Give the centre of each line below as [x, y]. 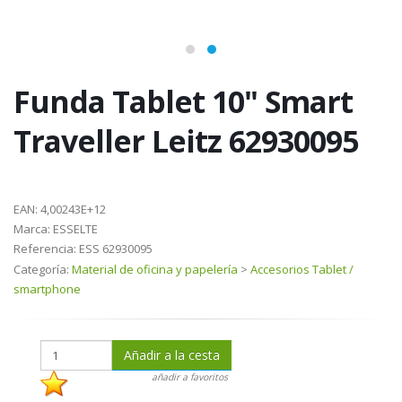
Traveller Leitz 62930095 [186, 141]
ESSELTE [74, 229]
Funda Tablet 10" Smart [183, 102]
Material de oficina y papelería [155, 270]
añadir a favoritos [190, 377]
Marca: [32, 229]
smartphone [47, 289]
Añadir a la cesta [172, 355]
